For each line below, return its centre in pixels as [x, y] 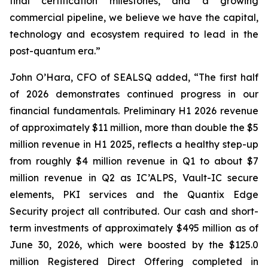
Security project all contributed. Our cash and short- [134, 211]
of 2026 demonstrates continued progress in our [134, 94]
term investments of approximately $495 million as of [134, 228]
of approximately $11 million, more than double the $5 [134, 127]
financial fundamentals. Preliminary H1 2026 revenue [134, 111]
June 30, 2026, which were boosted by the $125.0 [134, 245]
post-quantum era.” [55, 51]
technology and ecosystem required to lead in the [134, 34]
